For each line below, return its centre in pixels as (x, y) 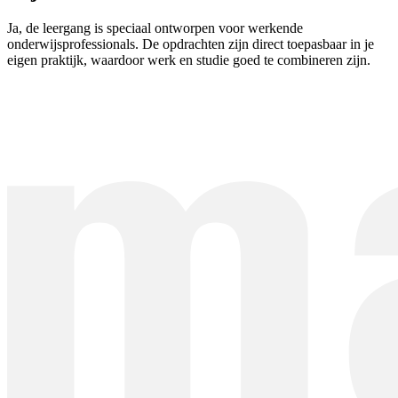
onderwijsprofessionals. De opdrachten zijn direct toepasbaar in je (191, 44)
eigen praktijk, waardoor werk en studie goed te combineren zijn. (189, 60)
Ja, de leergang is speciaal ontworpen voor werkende (155, 28)
